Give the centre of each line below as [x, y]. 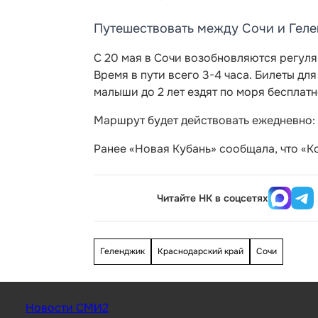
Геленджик [122, 251]
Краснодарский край [201, 251]
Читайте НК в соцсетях [213, 198]
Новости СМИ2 [67, 308]
